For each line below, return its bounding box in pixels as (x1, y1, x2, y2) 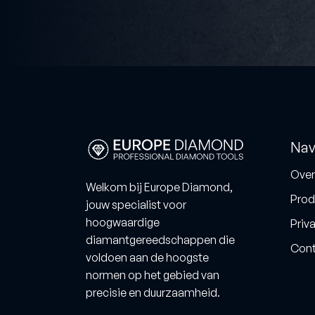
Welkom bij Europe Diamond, (86, 180, 233, 195)
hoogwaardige (86, 215, 160, 230)
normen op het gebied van (86, 268, 219, 283)
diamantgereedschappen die (86, 233, 235, 247)
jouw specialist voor (86, 198, 186, 212)
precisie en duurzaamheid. (86, 285, 220, 300)
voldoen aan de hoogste (86, 250, 209, 265)
